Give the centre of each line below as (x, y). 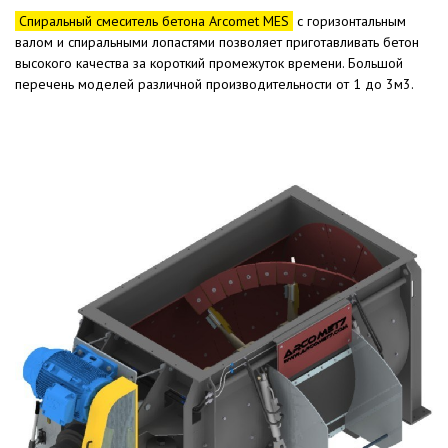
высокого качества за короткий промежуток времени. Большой (209, 63)
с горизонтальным (349, 21)
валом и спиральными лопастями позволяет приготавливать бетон (217, 42)
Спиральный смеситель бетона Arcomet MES (154, 21)
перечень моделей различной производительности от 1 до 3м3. (214, 84)
